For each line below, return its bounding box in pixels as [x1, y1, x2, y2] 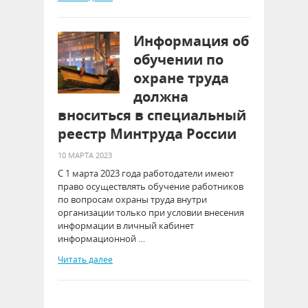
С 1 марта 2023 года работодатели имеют [58, 167, 234, 179]
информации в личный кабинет [58, 219, 194, 232]
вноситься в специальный [58, 106, 246, 124]
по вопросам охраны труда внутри [58, 193, 207, 206]
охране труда [133, 69, 229, 87]
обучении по [133, 50, 223, 69]
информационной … [58, 232, 145, 245]
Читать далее [58, 254, 113, 265]
